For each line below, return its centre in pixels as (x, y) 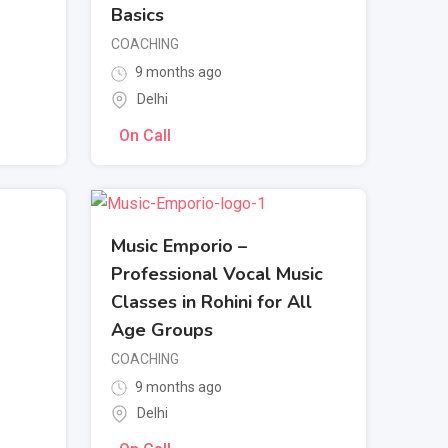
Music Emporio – (179, 245)
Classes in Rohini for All (211, 301)
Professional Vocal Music (217, 273)
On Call (145, 135)
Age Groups (162, 329)
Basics (137, 15)
